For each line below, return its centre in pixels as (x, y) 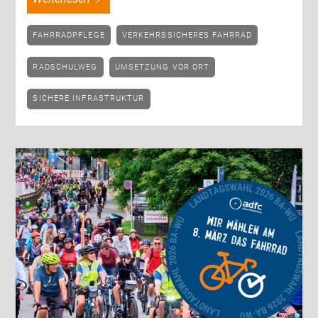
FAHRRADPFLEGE (71, 35)
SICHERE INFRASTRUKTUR (92, 99)
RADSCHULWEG (68, 67)
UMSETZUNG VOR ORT (165, 67)
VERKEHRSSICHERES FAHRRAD (190, 35)
